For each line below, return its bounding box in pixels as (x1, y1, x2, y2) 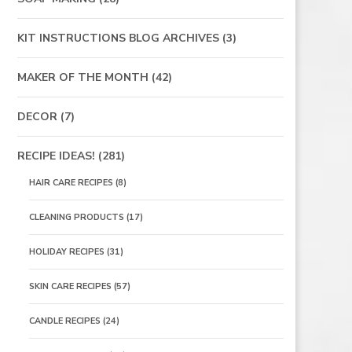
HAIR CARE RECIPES (28, 177, 113, 189)
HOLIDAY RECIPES (28, 246, 104, 258)
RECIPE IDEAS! (16, 148, 95, 163)
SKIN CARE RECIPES (28, 280, 112, 292)
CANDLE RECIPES (28, 315, 101, 327)
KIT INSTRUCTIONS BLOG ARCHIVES (16, 31, 219, 46)
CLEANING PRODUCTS (28, 211, 124, 223)
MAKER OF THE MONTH (16, 70, 148, 85)
